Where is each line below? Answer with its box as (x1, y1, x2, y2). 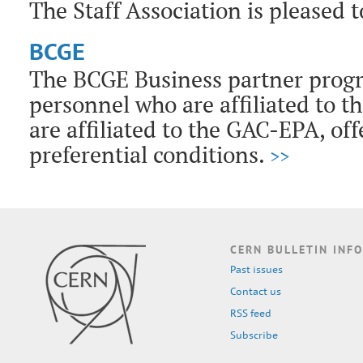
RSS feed (230, 307, 271, 319)
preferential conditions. (29, 139, 270, 169)
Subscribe (230, 329, 278, 341)
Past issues (230, 263, 283, 275)
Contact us (230, 285, 281, 297)
